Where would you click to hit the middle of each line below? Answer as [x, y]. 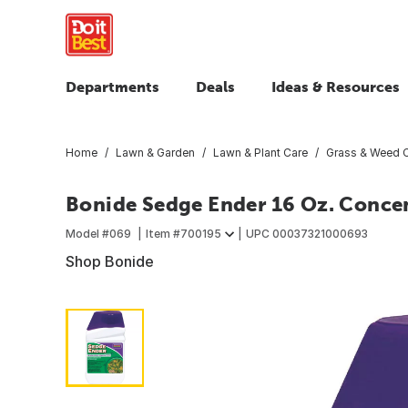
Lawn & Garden [155, 152]
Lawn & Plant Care [260, 152]
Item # [163, 233]
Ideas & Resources [336, 87]
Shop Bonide [110, 261]
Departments [112, 87]
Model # [87, 233]
